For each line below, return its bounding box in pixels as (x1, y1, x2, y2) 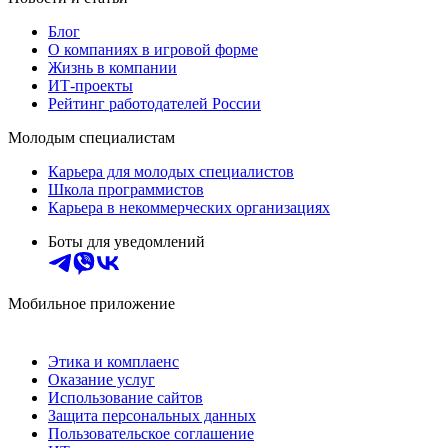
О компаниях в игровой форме (48, 41, 258, 59)
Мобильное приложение (8, 295, 175, 313)
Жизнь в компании (48, 59, 177, 77)
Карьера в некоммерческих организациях (48, 199, 330, 217)
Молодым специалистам (8, 129, 175, 147)
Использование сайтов (48, 389, 203, 407)
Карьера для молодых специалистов (48, 163, 294, 181)
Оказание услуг (48, 371, 155, 389)
